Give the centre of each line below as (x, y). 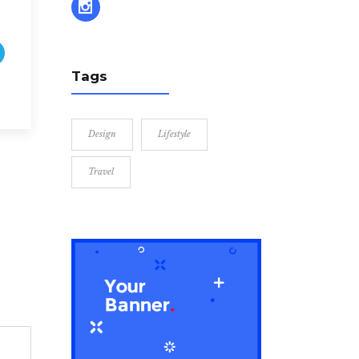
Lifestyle (174, 134)
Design (102, 134)
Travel (101, 171)
